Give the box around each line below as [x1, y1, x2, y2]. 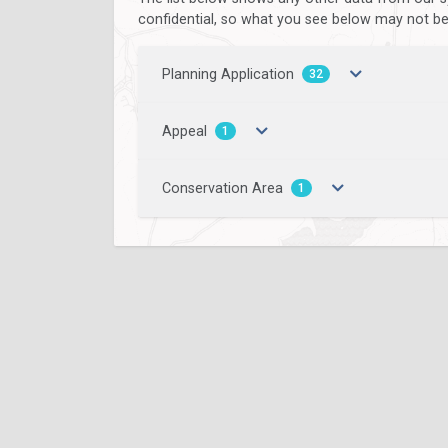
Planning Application [162, 66, 294, 83]
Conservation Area [162, 180, 283, 197]
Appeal [162, 123, 207, 140]
